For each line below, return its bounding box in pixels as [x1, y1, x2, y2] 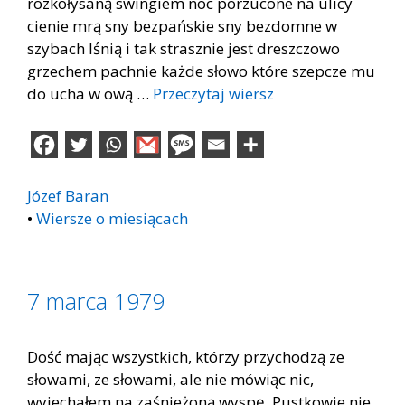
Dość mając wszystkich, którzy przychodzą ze [27, 346, 344, 367]
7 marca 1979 [27, 286, 165, 316]
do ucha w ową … [27, 82, 153, 104]
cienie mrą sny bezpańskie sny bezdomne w [27, 14, 337, 36]
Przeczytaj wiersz [153, 82, 274, 104]
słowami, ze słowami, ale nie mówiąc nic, [27, 369, 314, 390]
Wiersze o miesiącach [36, 208, 188, 229]
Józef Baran [27, 185, 108, 206]
